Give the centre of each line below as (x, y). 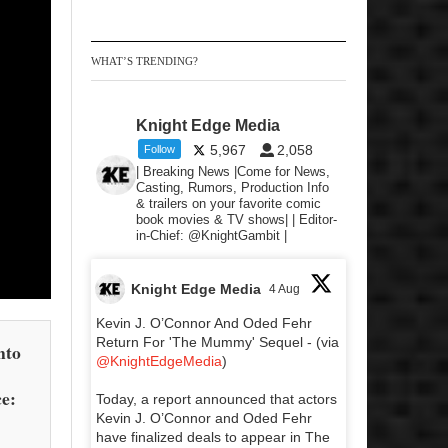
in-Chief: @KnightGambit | (212, 236)
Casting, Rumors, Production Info (233, 188)
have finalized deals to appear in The (213, 437)
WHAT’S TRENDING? (144, 61)
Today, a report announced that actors (216, 399)
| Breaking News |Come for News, (233, 172)
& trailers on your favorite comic (229, 204)
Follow (160, 149)
